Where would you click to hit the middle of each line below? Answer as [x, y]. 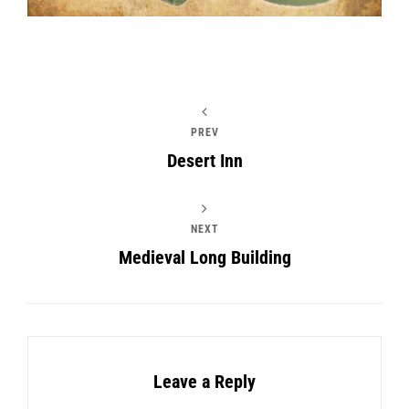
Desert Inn [204, 160]
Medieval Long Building [204, 257]
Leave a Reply [204, 381]
